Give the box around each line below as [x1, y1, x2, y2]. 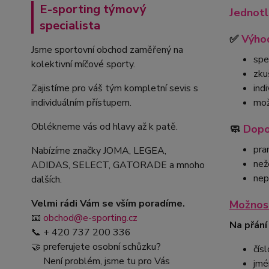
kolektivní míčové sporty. [31, 57, 140, 71]
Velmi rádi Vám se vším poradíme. [31, 196, 185, 210]
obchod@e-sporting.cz [43, 211, 138, 225]
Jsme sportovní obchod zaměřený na [31, 43, 183, 56]
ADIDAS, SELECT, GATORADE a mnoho [31, 158, 205, 172]
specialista [40, 17, 100, 34]
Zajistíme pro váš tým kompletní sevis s [31, 81, 198, 95]
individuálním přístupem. [31, 95, 131, 109]
